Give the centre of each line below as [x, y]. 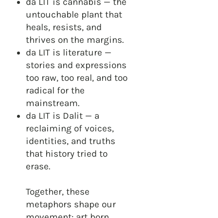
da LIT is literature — [69, 52]
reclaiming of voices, [70, 128]
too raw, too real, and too [77, 78]
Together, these [58, 191]
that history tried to [67, 154]
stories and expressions [76, 65]
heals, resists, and [64, 27]
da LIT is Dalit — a [63, 116]
